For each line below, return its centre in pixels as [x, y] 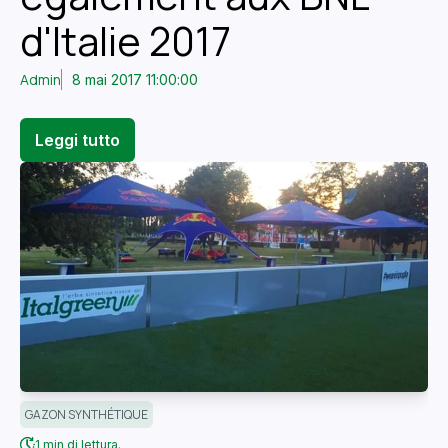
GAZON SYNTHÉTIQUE [86, 415]
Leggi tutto [77, 140]
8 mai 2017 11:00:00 [135, 80]
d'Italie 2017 [125, 41]
